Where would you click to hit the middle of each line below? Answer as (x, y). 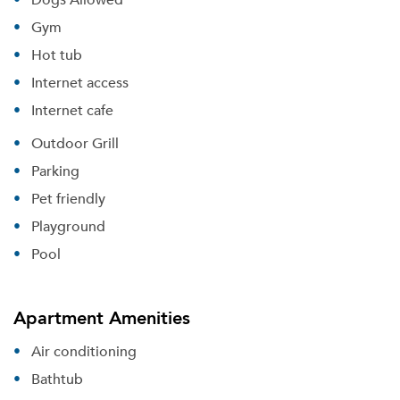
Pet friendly (68, 198)
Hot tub (57, 54)
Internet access (80, 82)
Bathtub (57, 379)
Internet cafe (72, 110)
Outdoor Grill (75, 143)
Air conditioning (84, 351)
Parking (55, 171)
